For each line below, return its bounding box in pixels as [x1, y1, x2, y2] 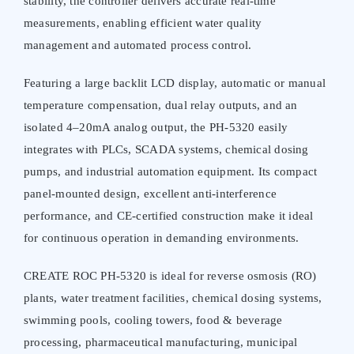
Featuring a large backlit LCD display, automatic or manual [23, 76, 326, 89]
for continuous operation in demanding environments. [23, 231, 299, 244]
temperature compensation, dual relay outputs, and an [23, 98, 298, 111]
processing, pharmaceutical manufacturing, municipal [23, 335, 298, 348]
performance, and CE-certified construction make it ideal [23, 209, 314, 222]
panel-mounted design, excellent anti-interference [23, 186, 277, 200]
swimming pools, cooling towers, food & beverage [23, 313, 283, 326]
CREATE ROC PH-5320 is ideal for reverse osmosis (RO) [23, 269, 317, 282]
